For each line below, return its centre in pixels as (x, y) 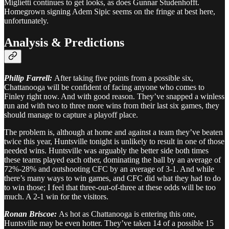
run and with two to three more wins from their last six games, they (112, 105)
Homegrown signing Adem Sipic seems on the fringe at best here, (110, 11)
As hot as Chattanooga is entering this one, (128, 214)
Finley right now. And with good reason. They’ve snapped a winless (114, 96)
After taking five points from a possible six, (124, 78)
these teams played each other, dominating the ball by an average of (112, 159)
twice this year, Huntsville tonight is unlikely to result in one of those (114, 141)
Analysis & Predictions (64, 42)
